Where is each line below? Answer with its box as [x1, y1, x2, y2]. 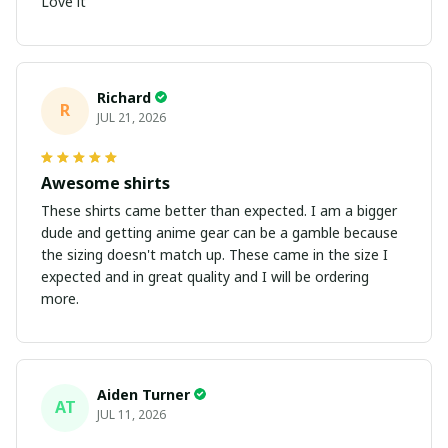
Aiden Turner [97, 384, 190, 404]
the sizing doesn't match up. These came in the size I [41, 244, 229, 264]
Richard [97, 87, 151, 107]
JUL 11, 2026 [97, 405, 166, 423]
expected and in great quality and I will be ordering [41, 266, 369, 286]
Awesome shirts [41, 171, 170, 194]
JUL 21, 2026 [97, 108, 166, 126]
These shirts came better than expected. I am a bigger [41, 200, 311, 220]
